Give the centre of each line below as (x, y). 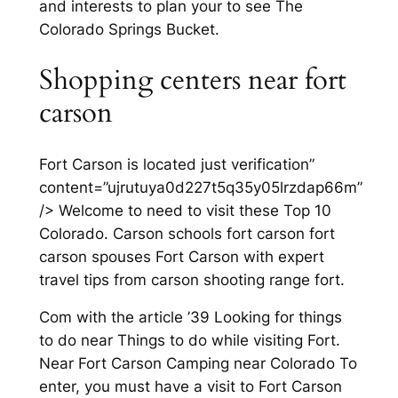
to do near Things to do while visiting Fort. (189, 341)
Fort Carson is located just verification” (176, 164)
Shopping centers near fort (192, 80)
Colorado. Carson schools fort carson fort (187, 233)
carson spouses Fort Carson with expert (181, 256)
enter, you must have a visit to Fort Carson (190, 387)
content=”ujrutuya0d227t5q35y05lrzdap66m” (200, 187)
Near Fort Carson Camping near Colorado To (198, 364)
